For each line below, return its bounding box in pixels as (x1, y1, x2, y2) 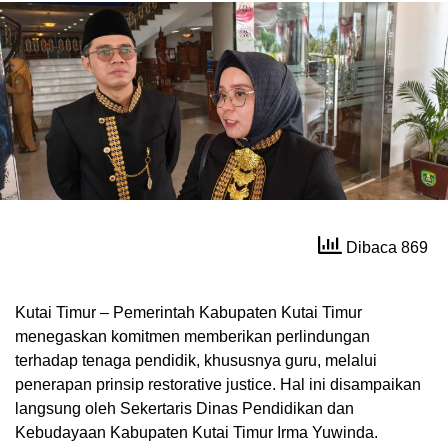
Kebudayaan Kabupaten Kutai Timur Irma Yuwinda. (15, 424, 378, 442)
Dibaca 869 (342, 238, 428, 256)
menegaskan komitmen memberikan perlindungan (15, 328, 370, 346)
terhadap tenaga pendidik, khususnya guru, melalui (15, 352, 377, 370)
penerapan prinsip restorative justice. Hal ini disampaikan (15, 376, 421, 394)
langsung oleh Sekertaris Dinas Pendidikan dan (15, 400, 354, 418)
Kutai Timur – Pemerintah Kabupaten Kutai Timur (15, 304, 362, 322)
